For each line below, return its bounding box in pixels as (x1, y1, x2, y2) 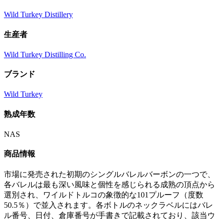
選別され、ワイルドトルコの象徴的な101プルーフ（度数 (4, 191, 203, 199)
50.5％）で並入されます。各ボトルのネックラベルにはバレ (4, 201, 213, 210)
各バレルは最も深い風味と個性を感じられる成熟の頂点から (4, 180, 215, 189)
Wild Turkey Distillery (4, 10, 73, 19)
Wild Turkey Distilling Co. (4, 50, 86, 59)
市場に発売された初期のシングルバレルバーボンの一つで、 (4, 170, 215, 179)
